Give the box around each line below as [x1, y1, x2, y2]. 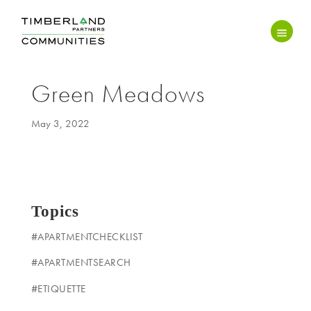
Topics [31, 202, 79, 220]
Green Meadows [31, 77, 205, 110]
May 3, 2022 [31, 116, 90, 131]
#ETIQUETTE [31, 281, 86, 296]
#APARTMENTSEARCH [31, 255, 131, 270]
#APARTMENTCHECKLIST [31, 229, 143, 244]
